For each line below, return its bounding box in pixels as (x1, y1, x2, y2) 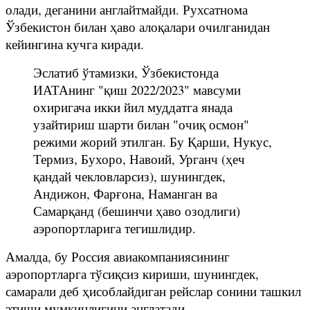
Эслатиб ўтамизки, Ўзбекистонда (33, 63, 219, 81)
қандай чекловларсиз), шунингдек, (33, 167, 226, 185)
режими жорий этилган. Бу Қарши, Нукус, (33, 132, 272, 150)
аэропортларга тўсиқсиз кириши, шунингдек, (6, 264, 259, 282)
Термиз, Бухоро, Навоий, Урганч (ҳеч (33, 149, 245, 167)
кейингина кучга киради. (6, 35, 144, 53)
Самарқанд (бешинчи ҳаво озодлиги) (33, 201, 240, 219)
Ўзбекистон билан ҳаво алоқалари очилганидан (6, 17, 270, 35)
